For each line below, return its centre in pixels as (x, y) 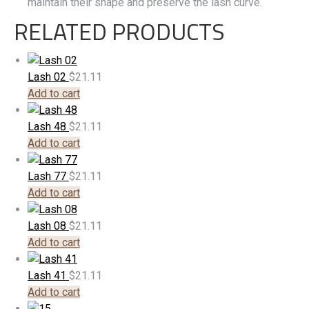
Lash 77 (48, 176)
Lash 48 (48, 127)
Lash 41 (48, 276)
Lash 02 (48, 77)
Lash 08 (48, 226)
